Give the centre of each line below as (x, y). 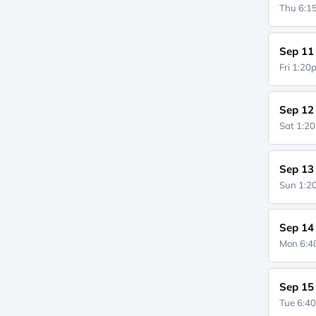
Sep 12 (297, 110)
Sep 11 (297, 51)
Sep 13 (297, 169)
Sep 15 (297, 286)
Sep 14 (297, 227)
